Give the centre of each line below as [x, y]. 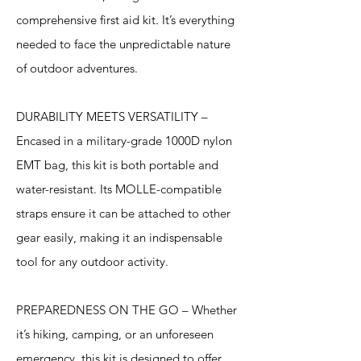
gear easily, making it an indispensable [119, 237]
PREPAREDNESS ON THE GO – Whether [127, 310]
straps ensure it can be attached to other [123, 213]
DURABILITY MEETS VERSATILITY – [112, 116]
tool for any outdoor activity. [92, 261]
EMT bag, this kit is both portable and [117, 165]
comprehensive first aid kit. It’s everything [125, 20]
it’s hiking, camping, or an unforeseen [115, 334]
